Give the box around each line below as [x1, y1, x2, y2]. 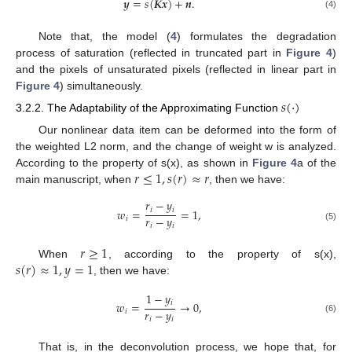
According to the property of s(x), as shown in [16, 156, 252, 169]
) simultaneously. [60, 79, 143, 93]
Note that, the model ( [38, 30, 171, 43]
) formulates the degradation [177, 30, 337, 43]
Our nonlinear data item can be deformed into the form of [38, 123, 336, 136]
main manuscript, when [16, 172, 134, 185]
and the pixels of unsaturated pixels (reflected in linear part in [16, 63, 336, 76]
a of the [296, 156, 337, 169]
